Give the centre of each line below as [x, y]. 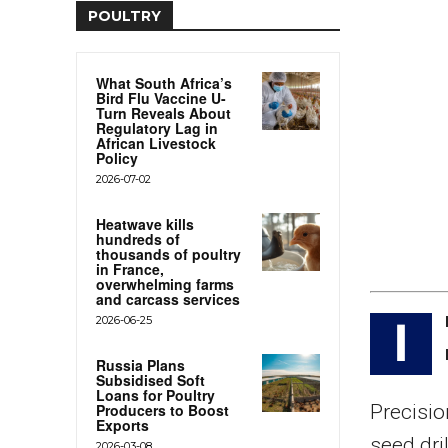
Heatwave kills [145, 223]
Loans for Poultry [155, 394]
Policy [117, 157]
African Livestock [156, 142]
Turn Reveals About [163, 112]
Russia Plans [140, 364]
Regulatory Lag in [157, 127]
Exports [122, 424]
